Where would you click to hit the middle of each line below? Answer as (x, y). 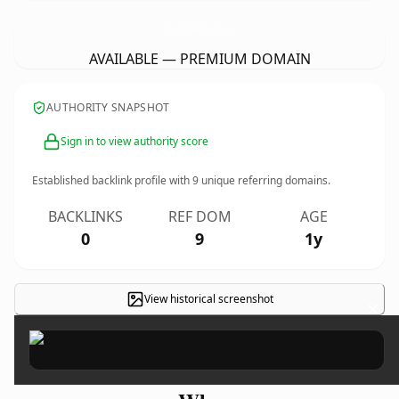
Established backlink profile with (112, 180)
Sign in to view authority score (134, 141)
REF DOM (199, 216)
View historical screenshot (208, 299)
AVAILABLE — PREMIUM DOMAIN (199, 59)
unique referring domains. (265, 180)
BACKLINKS (85, 216)
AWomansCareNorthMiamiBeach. (196, 29)
